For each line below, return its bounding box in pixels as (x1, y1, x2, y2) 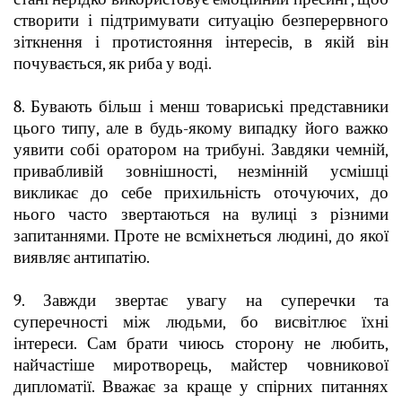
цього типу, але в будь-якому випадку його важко (13, 118, 389, 138)
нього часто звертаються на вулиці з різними (13, 204, 389, 224)
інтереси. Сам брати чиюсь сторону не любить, (13, 333, 389, 354)
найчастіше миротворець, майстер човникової (13, 354, 389, 375)
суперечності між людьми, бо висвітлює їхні (13, 311, 389, 332)
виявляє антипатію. (13, 247, 150, 267)
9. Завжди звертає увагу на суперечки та (13, 290, 389, 310)
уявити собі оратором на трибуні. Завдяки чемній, (13, 139, 389, 160)
